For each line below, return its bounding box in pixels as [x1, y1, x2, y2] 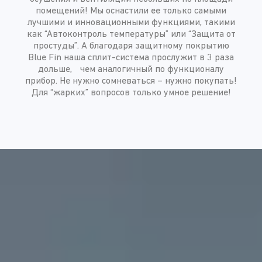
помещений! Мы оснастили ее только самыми [36, 6, 226, 16]
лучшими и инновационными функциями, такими [27, 18, 235, 28]
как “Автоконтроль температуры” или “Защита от [26, 30, 236, 40]
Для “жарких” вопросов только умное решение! [31, 88, 231, 98]
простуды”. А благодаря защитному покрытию [33, 42, 229, 51]
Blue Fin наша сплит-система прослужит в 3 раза [28, 53, 234, 63]
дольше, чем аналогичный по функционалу [38, 65, 224, 75]
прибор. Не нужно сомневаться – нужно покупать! [25, 77, 237, 87]
